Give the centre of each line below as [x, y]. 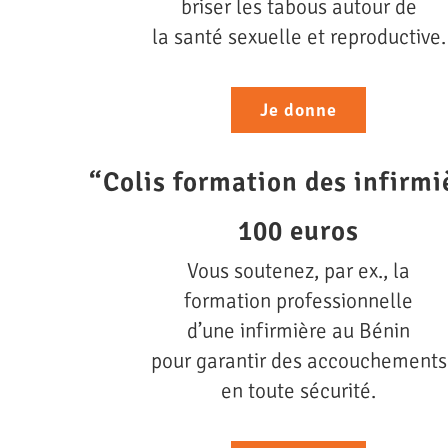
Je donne [298, 110]
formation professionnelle [298, 301]
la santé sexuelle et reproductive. [298, 37]
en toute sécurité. [298, 391]
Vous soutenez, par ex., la [298, 271]
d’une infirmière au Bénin [298, 331]
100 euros [298, 232]
